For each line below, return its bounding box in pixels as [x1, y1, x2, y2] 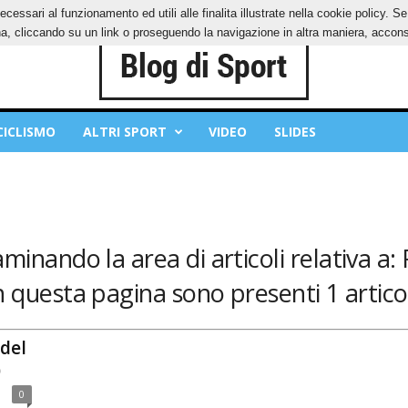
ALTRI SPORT [82, 123, 167, 140]
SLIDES [273, 123, 316, 140]
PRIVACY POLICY [27, 6, 111, 20]
